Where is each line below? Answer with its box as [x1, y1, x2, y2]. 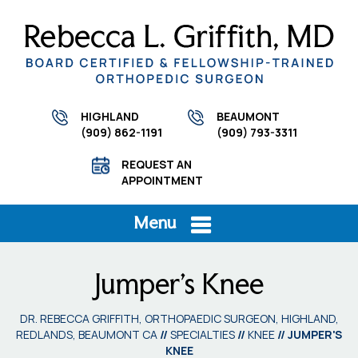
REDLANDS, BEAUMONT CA [16, 327, 157, 342]
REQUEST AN [121, 157, 192, 172]
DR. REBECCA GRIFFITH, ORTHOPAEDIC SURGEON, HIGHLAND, [19, 311, 339, 326]
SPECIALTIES [170, 327, 235, 342]
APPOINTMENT [121, 173, 203, 188]
